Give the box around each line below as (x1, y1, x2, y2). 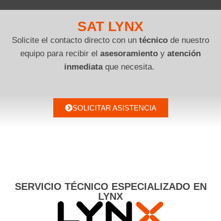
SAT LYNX (77, 19, 144, 35)
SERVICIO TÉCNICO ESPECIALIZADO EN (14, 181, 207, 192)
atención (167, 49, 201, 59)
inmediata (64, 62, 103, 72)
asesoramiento (100, 49, 158, 59)
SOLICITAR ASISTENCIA (72, 104, 156, 112)
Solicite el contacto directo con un (12, 36, 139, 45)
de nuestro (168, 36, 209, 45)
